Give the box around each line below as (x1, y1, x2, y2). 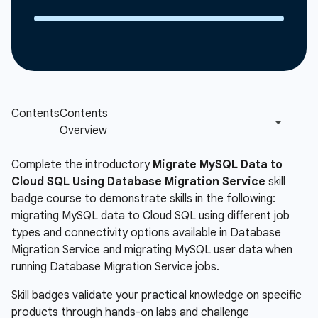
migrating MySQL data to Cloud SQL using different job (11, 209, 290, 223)
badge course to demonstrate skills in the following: (11, 192, 275, 206)
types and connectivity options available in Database (11, 226, 281, 240)
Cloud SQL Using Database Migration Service (11, 175, 265, 189)
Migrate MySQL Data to (153, 158, 283, 172)
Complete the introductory (11, 158, 153, 172)
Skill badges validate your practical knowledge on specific (11, 288, 302, 302)
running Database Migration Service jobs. (11, 260, 219, 274)
